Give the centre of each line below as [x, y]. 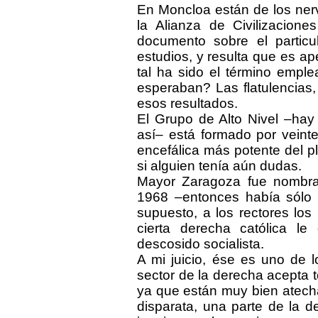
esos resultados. [187, 103]
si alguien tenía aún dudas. [219, 166]
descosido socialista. [201, 244]
